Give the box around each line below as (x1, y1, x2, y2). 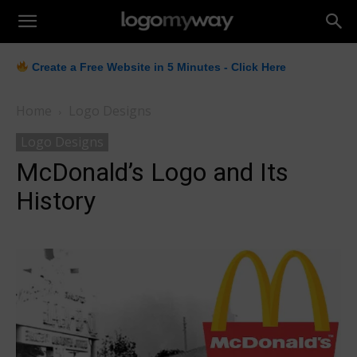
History (16, 186, 96, 216)
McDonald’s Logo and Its (16, 157, 288, 187)
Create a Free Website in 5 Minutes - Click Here (28, 61, 286, 73)
